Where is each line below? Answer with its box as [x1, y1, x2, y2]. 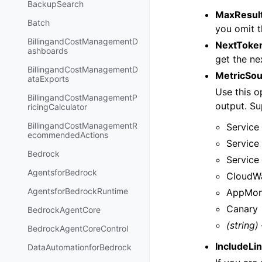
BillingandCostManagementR [27, 120, 137, 131]
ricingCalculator [27, 102, 87, 112]
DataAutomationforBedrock [27, 242, 132, 253]
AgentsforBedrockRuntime [27, 186, 128, 196]
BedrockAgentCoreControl [27, 223, 128, 234]
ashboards [27, 46, 68, 56]
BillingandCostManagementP [27, 92, 137, 103]
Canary [226, 203, 258, 215]
